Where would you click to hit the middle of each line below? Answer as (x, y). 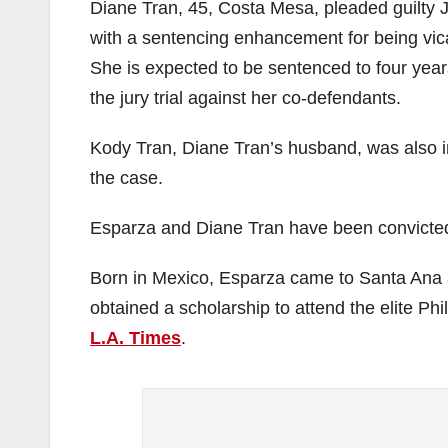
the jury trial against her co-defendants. (245, 98)
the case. (126, 178)
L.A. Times (135, 338)
